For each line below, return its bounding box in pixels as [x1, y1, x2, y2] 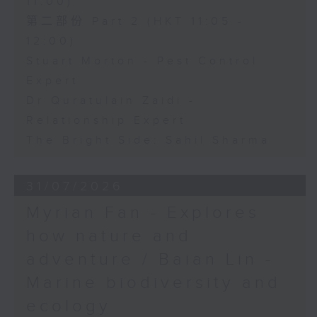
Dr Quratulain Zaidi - [25, 94, 196, 108]
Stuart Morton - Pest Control [25, 54, 258, 69]
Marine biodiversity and [25, 273, 281, 294]
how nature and [25, 226, 192, 247]
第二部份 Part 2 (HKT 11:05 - [25, 15, 245, 29]
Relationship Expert [25, 114, 186, 128]
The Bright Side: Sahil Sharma [25, 134, 270, 148]
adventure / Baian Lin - [25, 250, 274, 270]
